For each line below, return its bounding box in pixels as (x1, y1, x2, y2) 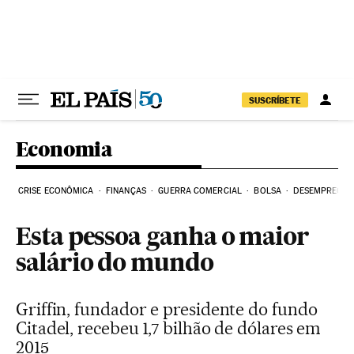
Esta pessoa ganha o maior (16, 227, 310, 250)
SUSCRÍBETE (249, 94, 301, 106)
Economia (16, 137, 113, 161)
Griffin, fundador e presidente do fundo (16, 299, 318, 319)
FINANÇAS (106, 186, 146, 196)
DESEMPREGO (293, 186, 349, 196)
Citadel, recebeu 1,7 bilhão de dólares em (16, 318, 322, 338)
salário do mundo (16, 253, 213, 277)
